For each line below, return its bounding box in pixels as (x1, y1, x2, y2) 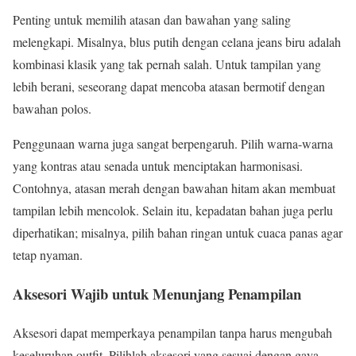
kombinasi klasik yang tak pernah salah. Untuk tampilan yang (13, 56, 321, 73)
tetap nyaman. (13, 246, 83, 264)
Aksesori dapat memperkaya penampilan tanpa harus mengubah (13, 323, 332, 341)
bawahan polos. (13, 100, 91, 118)
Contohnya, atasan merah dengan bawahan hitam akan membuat (13, 180, 335, 197)
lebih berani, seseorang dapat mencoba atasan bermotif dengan (13, 78, 325, 95)
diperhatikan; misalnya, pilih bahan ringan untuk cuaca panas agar (13, 224, 342, 242)
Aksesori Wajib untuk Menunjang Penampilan (13, 283, 301, 305)
